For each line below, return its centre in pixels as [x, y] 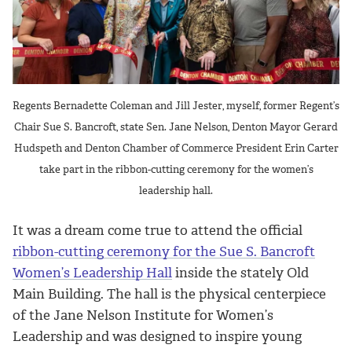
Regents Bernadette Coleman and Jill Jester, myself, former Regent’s [176, 106]
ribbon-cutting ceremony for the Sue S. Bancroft [164, 251]
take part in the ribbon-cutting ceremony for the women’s [176, 170]
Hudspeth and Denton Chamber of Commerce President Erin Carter [176, 148]
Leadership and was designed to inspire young [157, 336]
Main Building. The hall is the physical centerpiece [169, 293]
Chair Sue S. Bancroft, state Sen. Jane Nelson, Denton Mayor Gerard [176, 127]
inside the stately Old [240, 272]
